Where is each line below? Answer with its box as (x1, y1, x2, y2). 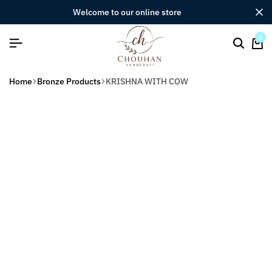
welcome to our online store (80, 7, 182, 18)
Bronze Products (37, 75, 101, 87)
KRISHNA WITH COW (106, 75, 188, 87)
